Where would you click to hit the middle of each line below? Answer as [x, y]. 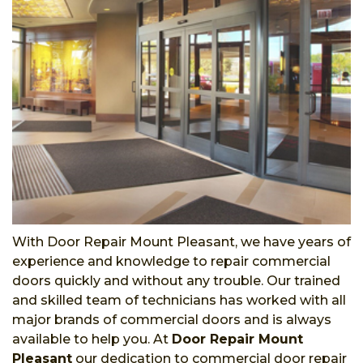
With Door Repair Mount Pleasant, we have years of [181, 241]
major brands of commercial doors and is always [172, 319]
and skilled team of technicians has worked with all [179, 300]
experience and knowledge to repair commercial [171, 261]
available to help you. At [92, 339]
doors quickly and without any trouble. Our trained [176, 280]
